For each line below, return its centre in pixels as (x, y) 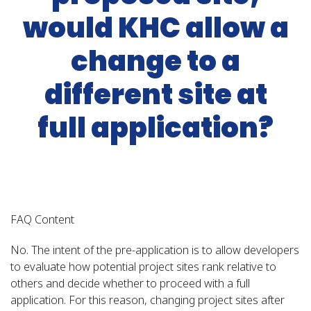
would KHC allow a (155, 27)
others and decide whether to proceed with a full (130, 283)
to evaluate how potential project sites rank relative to (143, 266)
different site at (155, 94)
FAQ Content (42, 219)
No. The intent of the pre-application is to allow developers (155, 250)
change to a (155, 61)
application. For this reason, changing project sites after (148, 300)
